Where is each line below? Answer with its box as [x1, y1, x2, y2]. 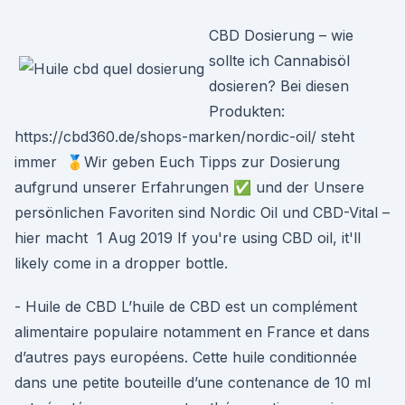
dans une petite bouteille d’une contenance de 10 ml [14, 373, 371, 391]
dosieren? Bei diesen [209, 77, 349, 95]
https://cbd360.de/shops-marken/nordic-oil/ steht [14, 127, 354, 146]
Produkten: [209, 102, 285, 120]
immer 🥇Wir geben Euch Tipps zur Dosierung [14, 153, 340, 171]
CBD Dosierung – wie [209, 26, 353, 44]
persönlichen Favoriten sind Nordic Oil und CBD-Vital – [14, 203, 390, 221]
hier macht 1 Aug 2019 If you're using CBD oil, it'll [14, 229, 361, 247]
